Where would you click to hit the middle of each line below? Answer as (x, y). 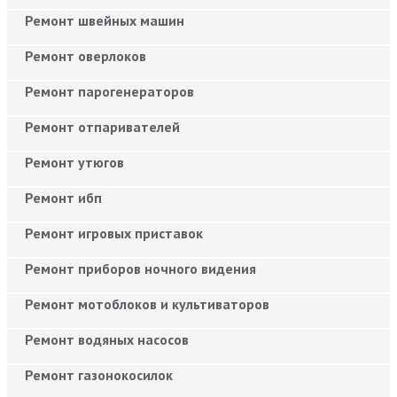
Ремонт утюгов (74, 162)
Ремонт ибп (63, 197)
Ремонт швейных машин (105, 20)
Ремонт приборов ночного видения (140, 268)
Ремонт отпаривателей (102, 126)
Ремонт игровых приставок (114, 233)
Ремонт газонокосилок (99, 374)
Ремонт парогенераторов (109, 91)
